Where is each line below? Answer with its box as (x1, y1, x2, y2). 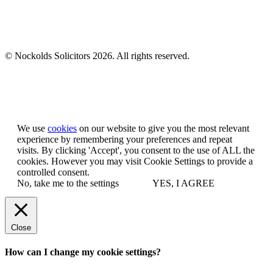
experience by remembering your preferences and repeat (17, 134, 232, 145)
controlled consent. (17, 167, 90, 178)
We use (17, 123, 48, 134)
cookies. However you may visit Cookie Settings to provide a (17, 156, 253, 167)
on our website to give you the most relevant (77, 123, 249, 134)
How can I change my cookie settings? (5, 247, 161, 258)
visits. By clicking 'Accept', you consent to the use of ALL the (17, 145, 255, 156)
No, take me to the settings (17, 178, 119, 189)
